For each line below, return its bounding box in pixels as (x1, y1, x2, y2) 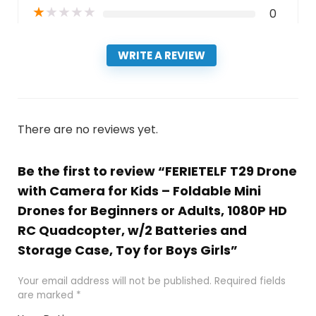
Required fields (214, 274, 286, 288)
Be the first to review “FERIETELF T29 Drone (17, 162, 297, 180)
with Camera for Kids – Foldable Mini (17, 181, 261, 200)
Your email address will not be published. (17, 274, 212, 288)
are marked (17, 288, 76, 302)
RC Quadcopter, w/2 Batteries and (17, 221, 247, 239)
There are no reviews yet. (17, 121, 158, 138)
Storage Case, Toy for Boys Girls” (17, 241, 238, 259)
